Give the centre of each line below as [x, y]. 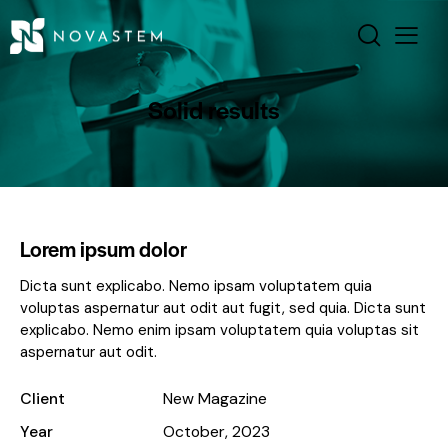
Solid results [214, 109]
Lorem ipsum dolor [103, 248]
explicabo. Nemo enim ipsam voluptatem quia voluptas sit [219, 329]
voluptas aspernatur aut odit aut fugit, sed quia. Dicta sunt [223, 307]
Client [42, 398]
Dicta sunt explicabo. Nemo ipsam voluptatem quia [196, 285]
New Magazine [214, 398]
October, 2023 [216, 431]
